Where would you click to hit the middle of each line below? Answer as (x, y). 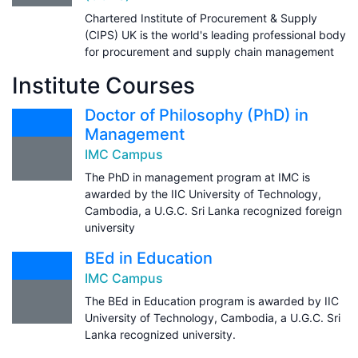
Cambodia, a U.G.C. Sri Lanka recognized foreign (213, 210)
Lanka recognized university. (160, 334)
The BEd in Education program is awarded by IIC (212, 300)
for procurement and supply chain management (209, 51)
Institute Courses (103, 85)
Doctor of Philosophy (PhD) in (197, 115)
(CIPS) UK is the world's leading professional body (215, 34)
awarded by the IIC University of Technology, (203, 193)
